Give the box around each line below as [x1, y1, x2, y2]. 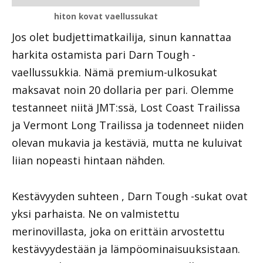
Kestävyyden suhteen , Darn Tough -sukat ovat [12, 188, 248, 203]
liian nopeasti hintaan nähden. [12, 153, 165, 168]
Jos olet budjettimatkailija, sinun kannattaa [12, 30, 231, 45]
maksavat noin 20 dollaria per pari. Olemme [12, 83, 234, 97]
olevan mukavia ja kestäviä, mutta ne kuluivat [12, 136, 242, 150]
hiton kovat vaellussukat [53, 11, 158, 22]
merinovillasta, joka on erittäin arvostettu [12, 224, 225, 238]
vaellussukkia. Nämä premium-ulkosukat [12, 65, 217, 80]
